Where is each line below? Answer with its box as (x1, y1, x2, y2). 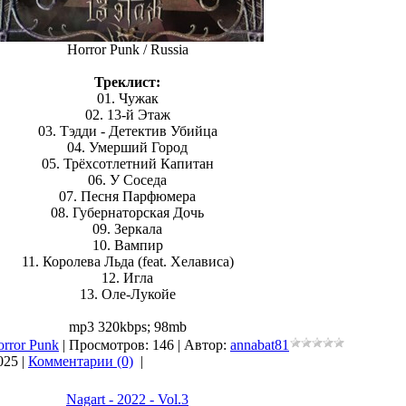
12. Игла (101, 270, 153, 285)
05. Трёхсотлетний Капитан (41, 156, 214, 171)
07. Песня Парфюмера (59, 188, 196, 204)
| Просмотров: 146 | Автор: (59, 337, 230, 353)
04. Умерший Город (67, 140, 188, 155)
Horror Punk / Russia (66, 42, 188, 57)
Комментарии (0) (28, 353, 133, 369)
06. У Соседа (88, 172, 167, 188)
